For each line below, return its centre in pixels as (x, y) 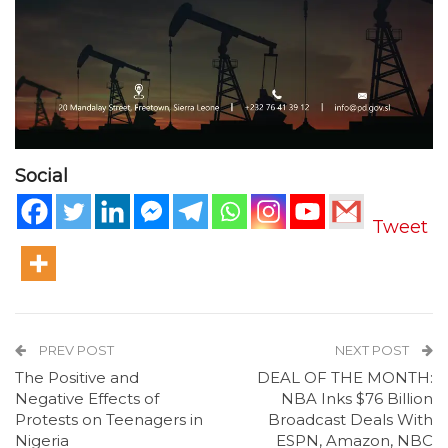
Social (41, 175)
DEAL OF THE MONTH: (345, 378)
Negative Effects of (87, 399)
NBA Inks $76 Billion (357, 399)
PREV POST (75, 350)
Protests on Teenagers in (109, 420)
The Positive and (77, 378)
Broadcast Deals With (350, 420)
